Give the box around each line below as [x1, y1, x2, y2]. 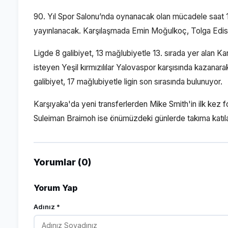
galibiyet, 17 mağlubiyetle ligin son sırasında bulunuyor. [34, 77, 222, 87]
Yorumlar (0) [34, 157, 91, 167]
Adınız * [34, 203, 60, 211]
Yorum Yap [34, 183, 77, 193]
